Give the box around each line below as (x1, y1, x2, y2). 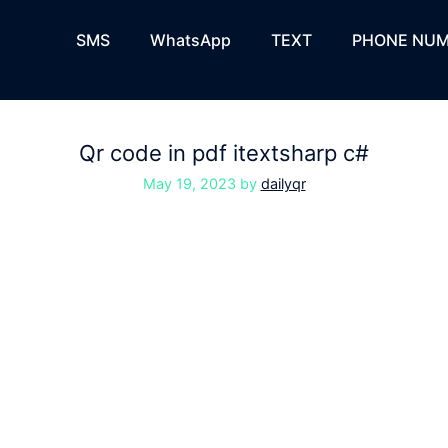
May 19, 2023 (142, 175, 236, 193)
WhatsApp (150, 30, 231, 50)
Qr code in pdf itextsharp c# (79, 140, 369, 166)
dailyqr (260, 175, 306, 193)
